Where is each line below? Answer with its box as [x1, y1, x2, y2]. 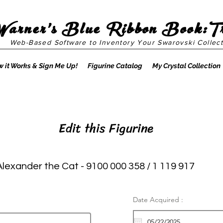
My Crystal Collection [152, 62, 221, 70]
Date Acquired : [133, 195, 183, 204]
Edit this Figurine [55, 117, 153, 139]
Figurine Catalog [87, 62, 142, 70]
